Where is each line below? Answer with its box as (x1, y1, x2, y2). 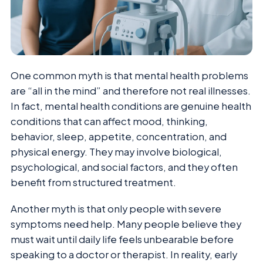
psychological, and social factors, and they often (11, 161, 238, 174)
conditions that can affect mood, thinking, (11, 115, 208, 128)
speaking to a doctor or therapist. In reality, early (11, 248, 237, 261)
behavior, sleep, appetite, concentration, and (11, 130, 227, 143)
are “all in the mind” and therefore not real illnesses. (11, 85, 251, 97)
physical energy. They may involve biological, (11, 146, 222, 159)
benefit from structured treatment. (11, 176, 176, 189)
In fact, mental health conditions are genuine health (11, 100, 251, 113)
